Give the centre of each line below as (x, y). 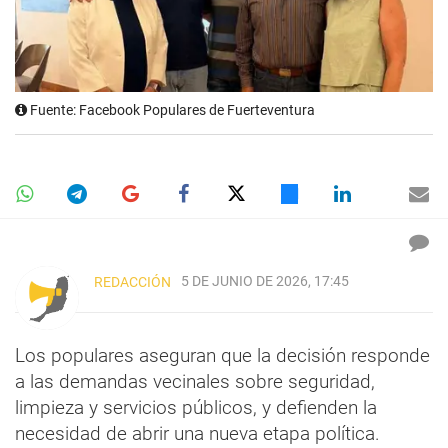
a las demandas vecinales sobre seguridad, (195, 381)
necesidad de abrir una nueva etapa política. (197, 433)
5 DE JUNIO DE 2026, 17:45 (265, 281)
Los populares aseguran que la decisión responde (222, 355)
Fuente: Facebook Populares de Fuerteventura (171, 110)
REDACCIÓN (132, 281)
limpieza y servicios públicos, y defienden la (196, 407)
